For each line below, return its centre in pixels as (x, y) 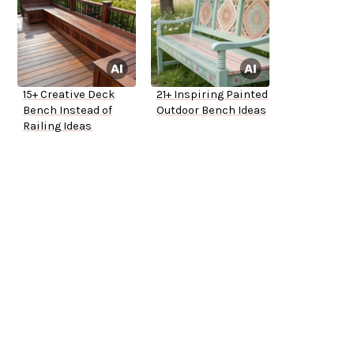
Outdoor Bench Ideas (211, 111)
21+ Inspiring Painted (212, 95)
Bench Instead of (68, 111)
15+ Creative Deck (69, 95)
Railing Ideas (57, 126)
